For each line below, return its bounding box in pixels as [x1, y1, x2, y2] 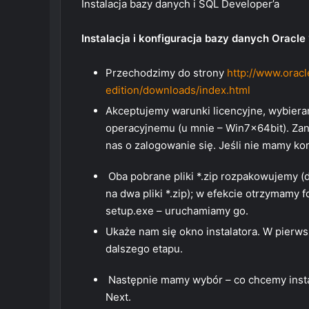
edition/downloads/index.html [106, 83, 250, 97]
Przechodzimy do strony [106, 66, 224, 79]
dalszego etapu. [106, 242, 183, 255]
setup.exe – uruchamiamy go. [106, 204, 248, 217]
